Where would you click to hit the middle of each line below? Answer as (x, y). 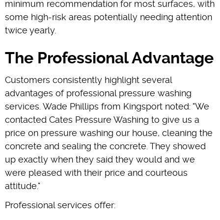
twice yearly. (30, 30)
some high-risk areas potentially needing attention (109, 17)
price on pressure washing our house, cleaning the (109, 133)
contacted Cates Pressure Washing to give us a (102, 119)
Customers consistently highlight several (88, 80)
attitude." (23, 186)
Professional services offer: (60, 205)
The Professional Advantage (109, 58)
